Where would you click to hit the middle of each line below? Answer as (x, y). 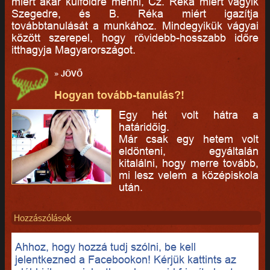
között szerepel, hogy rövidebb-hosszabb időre (135, 38)
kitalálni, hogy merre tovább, (189, 163)
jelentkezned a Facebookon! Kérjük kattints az (125, 259)
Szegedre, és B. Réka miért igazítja (135, 14)
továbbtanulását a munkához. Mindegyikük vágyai (135, 26)
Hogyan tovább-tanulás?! (120, 95)
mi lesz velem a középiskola (189, 175)
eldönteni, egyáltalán (189, 151)
